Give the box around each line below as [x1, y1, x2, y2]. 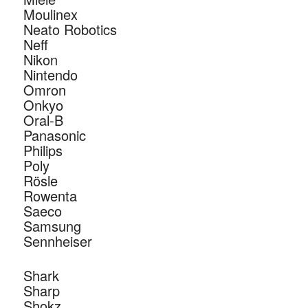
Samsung [23, 216, 81, 236]
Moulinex [23, 4, 78, 25]
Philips [23, 140, 63, 161]
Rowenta [23, 186, 77, 206]
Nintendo [23, 65, 78, 85]
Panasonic [23, 125, 86, 146]
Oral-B [23, 110, 63, 131]
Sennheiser [23, 231, 92, 252]
